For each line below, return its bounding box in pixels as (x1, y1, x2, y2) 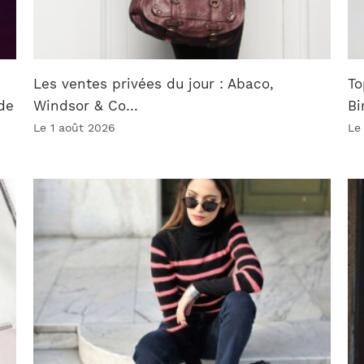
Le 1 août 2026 (33, 121, 116, 135)
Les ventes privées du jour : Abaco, (33, 76, 275, 93)
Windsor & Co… (33, 97, 139, 115)
